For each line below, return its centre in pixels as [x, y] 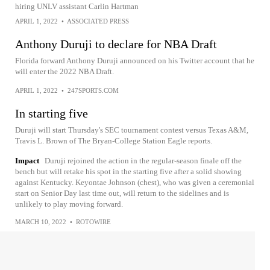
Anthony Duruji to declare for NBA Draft [116, 44]
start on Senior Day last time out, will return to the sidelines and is [122, 193]
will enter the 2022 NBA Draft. [64, 71]
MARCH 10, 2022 [41, 222]
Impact [27, 161]
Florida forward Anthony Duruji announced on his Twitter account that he [135, 61]
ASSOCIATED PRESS [98, 21]
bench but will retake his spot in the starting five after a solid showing [128, 171]
